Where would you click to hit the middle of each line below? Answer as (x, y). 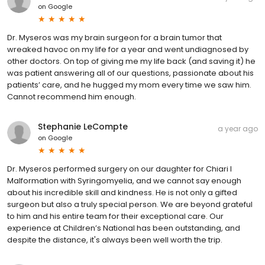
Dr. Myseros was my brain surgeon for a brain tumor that (114, 37)
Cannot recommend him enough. (72, 96)
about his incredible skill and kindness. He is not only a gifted (122, 192)
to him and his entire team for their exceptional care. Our (115, 216)
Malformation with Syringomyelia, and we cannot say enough (124, 180)
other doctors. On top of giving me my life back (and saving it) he (131, 61)
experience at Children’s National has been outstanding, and (124, 228)
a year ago (238, 128)
